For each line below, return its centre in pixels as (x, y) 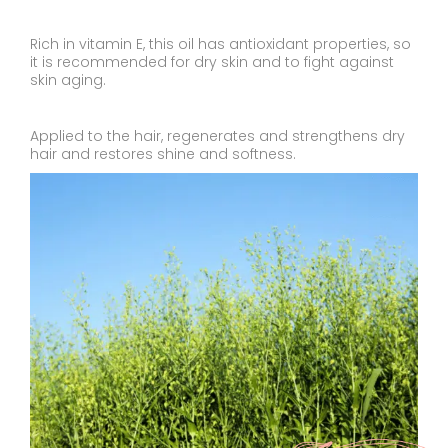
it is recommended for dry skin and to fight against (212, 62)
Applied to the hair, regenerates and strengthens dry (217, 136)
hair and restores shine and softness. (163, 154)
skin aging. (68, 80)
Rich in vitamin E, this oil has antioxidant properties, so (220, 44)
